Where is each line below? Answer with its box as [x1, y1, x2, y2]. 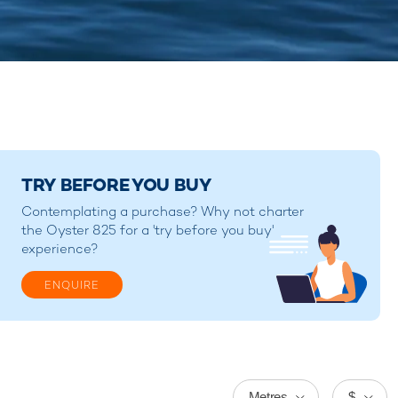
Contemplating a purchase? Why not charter [21, 202, 304, 219]
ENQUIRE [44, 277, 99, 292]
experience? [21, 239, 99, 257]
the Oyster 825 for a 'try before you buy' [21, 220, 274, 238]
